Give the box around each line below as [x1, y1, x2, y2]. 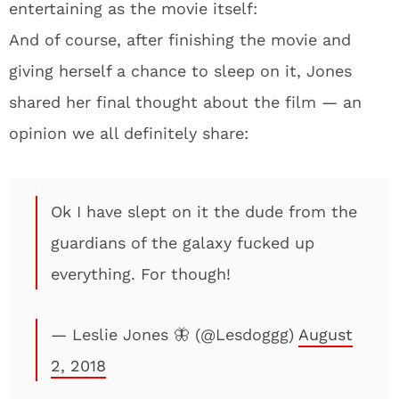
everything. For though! [51, 265, 231, 283]
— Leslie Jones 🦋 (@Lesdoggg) [51, 325, 298, 344]
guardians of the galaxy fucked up [51, 233, 314, 252]
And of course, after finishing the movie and [9, 30, 351, 49]
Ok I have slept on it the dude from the [51, 202, 357, 221]
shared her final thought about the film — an [9, 93, 362, 111]
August [298, 325, 353, 344]
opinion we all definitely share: [9, 124, 248, 142]
